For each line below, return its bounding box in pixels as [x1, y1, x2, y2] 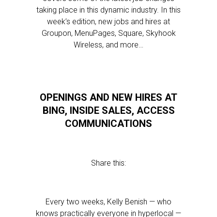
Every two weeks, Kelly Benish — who [46, 197, 171, 206]
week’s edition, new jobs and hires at [47, 17, 170, 26]
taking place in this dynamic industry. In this [36, 5, 181, 15]
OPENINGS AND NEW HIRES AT [40, 92, 177, 103]
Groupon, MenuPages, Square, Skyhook [41, 29, 176, 38]
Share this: [91, 158, 126, 168]
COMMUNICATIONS [65, 118, 152, 129]
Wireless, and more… [74, 40, 143, 49]
